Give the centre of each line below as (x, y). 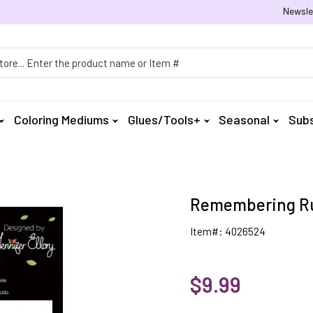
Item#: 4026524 (227, 231)
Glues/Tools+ (164, 119)
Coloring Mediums (62, 119)
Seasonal (245, 119)
